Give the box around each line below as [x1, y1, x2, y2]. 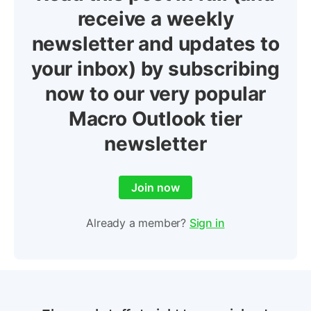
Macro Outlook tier [68, 107, 243, 131]
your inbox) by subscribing [31, 57, 280, 81]
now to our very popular [44, 82, 267, 106]
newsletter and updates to [31, 32, 280, 56]
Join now [131, 180, 180, 194]
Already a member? [86, 216, 190, 230]
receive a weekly [77, 7, 234, 31]
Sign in [189, 216, 225, 230]
